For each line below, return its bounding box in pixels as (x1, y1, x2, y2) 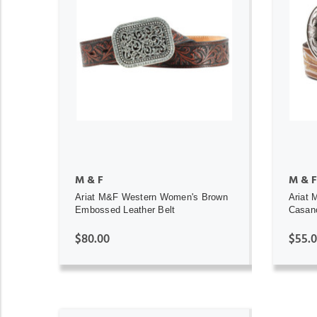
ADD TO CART (117, 64, 190, 76)
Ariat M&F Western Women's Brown (75, 191, 228, 202)
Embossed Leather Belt (75, 204, 175, 215)
